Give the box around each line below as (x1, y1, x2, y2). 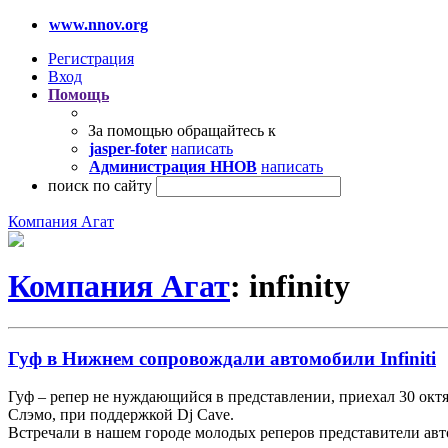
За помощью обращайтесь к (88, 122, 276, 139)
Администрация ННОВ (89, 158, 257, 175)
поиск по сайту (48, 177, 152, 194)
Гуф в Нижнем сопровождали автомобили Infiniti (8, 347, 436, 369)
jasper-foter (89, 140, 167, 157)
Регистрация (48, 50, 134, 67)
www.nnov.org (49, 16, 148, 33)
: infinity (230, 268, 350, 305)
